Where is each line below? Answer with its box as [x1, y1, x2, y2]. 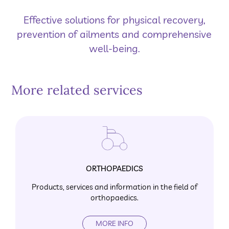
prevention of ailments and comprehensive [17, 28, 212, 41]
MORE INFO [95, 218, 133, 228]
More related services [11, 82, 143, 99]
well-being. [88, 42, 140, 55]
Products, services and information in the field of [31, 181, 197, 192]
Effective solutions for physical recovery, [23, 13, 205, 27]
